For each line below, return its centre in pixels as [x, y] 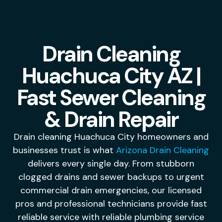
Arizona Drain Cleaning [163, 150]
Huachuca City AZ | [111, 76]
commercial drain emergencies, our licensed [111, 190]
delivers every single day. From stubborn [111, 164]
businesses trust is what [64, 150]
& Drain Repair [111, 119]
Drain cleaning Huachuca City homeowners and [111, 137]
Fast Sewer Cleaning [111, 98]
